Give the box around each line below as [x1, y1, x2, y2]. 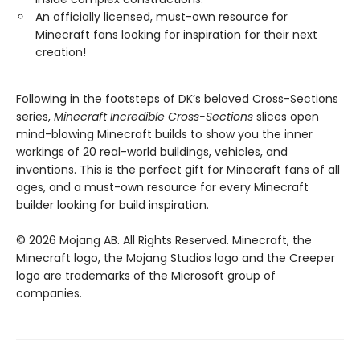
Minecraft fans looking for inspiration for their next [35, 26, 317, 43]
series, [16, 108, 54, 125]
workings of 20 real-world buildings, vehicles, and [16, 143, 288, 160]
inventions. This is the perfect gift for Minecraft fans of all [16, 161, 340, 178]
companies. [16, 284, 82, 301]
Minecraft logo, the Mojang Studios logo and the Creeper [16, 249, 335, 266]
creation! [35, 43, 86, 60]
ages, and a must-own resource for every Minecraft [16, 178, 309, 195]
